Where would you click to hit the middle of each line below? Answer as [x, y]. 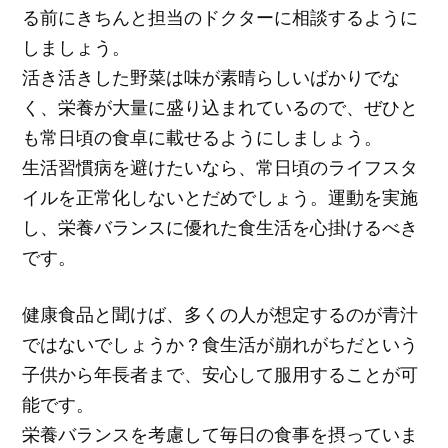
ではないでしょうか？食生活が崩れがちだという [220, 344]
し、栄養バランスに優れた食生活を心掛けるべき [220, 227]
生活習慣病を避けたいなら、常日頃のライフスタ [220, 167]
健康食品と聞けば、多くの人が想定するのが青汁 [220, 314]
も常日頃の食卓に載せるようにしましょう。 [202, 137]
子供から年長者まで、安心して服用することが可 [220, 374]
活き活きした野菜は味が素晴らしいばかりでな [211, 77]
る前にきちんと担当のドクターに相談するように [220, 17]
